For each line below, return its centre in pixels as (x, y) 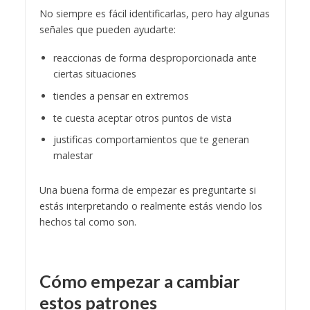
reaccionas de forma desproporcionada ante (155, 57)
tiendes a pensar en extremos (121, 95)
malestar (73, 156)
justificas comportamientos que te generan (151, 140)
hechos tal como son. (88, 222)
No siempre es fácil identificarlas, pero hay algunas (154, 13)
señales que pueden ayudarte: (107, 29)
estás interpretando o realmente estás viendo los (151, 206)
